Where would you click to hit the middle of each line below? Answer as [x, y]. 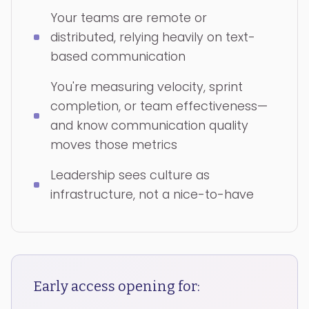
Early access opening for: [117, 286]
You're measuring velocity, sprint [147, 87]
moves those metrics [114, 144]
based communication [118, 56]
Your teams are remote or [129, 18]
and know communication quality [149, 125]
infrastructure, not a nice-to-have [152, 194]
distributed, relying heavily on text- [153, 37]
